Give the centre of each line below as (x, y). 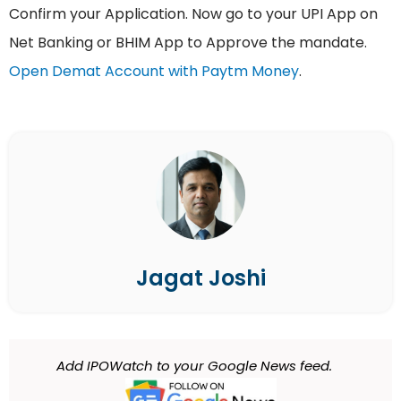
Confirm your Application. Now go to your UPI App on (193, 14)
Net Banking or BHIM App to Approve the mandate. (188, 43)
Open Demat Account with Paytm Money (154, 72)
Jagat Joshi (200, 278)
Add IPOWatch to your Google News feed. (194, 366)
